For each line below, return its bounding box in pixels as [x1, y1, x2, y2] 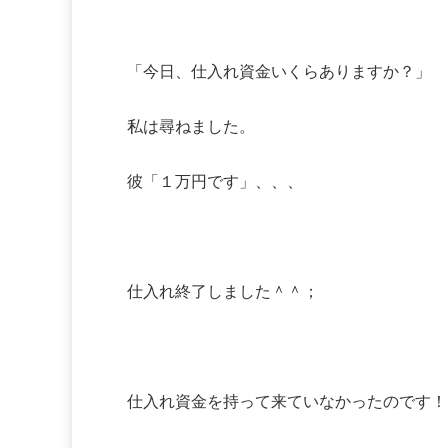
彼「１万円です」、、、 [127, 173, 303, 191]
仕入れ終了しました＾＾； [127, 283, 319, 301]
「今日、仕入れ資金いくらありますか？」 [127, 63, 431, 81]
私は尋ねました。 [127, 118, 255, 136]
